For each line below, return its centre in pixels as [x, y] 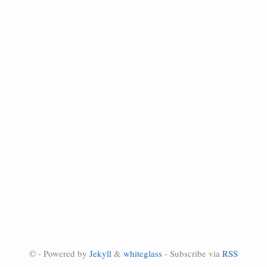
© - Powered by [59, 253]
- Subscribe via [192, 253]
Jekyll [100, 253]
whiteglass [143, 253]
